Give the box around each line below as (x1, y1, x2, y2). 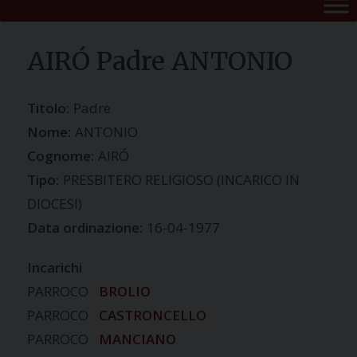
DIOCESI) (27, 194, 83, 214)
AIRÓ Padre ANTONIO (27, 45, 293, 77)
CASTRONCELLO (99, 306, 207, 325)
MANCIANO (99, 330, 177, 349)
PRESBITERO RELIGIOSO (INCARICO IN (63, 171, 300, 190)
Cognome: (27, 147, 95, 166)
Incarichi (27, 258, 83, 277)
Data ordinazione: (27, 218, 143, 237)
